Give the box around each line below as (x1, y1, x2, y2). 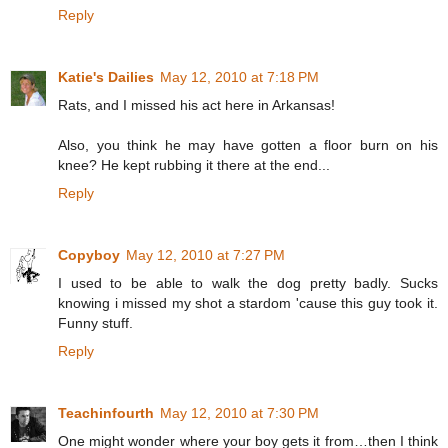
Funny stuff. (58, 315, 133, 332)
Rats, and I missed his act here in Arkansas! (58, 97, 335, 114)
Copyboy (58, 247, 120, 264)
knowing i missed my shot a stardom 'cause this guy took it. (58, 295, 438, 312)
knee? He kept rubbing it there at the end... (58, 157, 330, 174)
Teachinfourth (58, 405, 154, 422)
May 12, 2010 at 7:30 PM (160, 405, 319, 422)
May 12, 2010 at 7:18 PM (160, 69, 319, 86)
